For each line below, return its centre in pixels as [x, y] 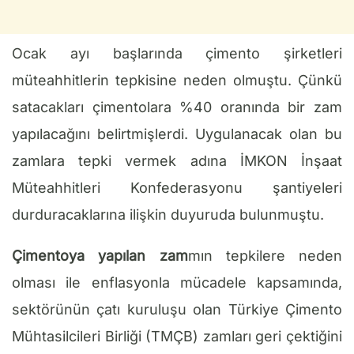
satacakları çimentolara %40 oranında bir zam [177, 107]
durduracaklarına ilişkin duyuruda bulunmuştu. [168, 215]
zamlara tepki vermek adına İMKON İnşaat [177, 161]
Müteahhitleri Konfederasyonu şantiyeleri [177, 188]
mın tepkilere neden [265, 256]
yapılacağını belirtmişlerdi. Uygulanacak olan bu [177, 134]
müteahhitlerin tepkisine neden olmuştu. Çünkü [177, 81]
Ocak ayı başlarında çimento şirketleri [177, 54]
